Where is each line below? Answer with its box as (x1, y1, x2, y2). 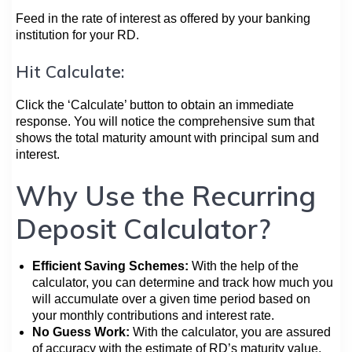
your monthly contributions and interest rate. (32, 308, 274, 322)
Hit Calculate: (16, 60, 124, 82)
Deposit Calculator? (16, 211, 270, 246)
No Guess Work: (32, 324, 130, 339)
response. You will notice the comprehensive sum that (16, 114, 314, 128)
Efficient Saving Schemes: (32, 258, 189, 273)
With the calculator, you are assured (130, 324, 331, 339)
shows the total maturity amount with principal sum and (16, 130, 319, 145)
